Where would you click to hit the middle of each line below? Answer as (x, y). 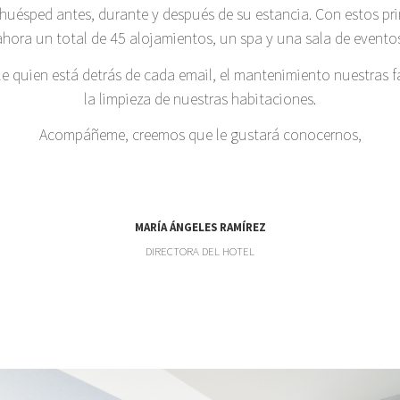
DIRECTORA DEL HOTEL (200, 251)
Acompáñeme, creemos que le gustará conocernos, (200, 134)
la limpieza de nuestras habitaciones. (200, 98)
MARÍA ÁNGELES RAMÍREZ (200, 227)
